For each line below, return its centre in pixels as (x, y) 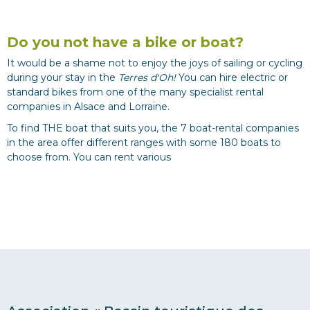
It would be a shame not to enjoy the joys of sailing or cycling (155, 63)
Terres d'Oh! (147, 78)
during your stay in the (63, 78)
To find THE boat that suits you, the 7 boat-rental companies (153, 128)
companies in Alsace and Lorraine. (90, 107)
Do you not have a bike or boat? (125, 43)
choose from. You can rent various (89, 157)
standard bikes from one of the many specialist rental (135, 92)
